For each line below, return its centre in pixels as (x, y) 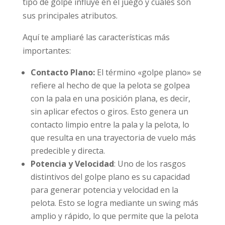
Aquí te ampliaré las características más (96, 37)
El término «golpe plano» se (148, 72)
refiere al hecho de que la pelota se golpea (110, 85)
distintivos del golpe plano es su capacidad (110, 177)
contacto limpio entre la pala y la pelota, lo (110, 124)
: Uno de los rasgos (150, 163)
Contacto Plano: (63, 72)
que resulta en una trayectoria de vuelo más (113, 137)
